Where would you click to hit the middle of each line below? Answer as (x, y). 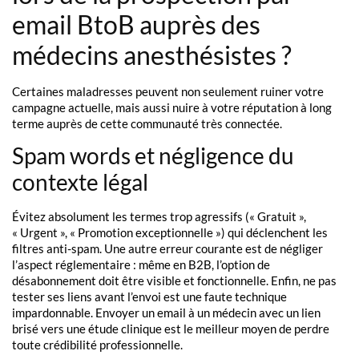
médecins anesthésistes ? (152, 54)
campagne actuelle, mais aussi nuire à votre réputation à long (172, 107)
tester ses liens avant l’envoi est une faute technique (149, 297)
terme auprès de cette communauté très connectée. (147, 123)
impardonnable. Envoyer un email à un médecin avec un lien (166, 313)
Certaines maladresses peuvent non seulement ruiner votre (168, 91)
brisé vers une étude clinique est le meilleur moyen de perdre (171, 329)
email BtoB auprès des (136, 24)
